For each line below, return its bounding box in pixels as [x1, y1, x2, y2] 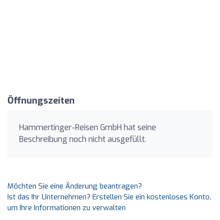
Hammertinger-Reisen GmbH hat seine [19, 122, 156, 133]
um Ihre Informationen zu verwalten [7, 203, 126, 213]
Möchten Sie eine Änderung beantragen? [7, 181, 142, 191]
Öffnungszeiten [7, 95, 75, 107]
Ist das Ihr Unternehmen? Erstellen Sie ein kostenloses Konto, [7, 192, 211, 202]
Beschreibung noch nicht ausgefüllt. [19, 134, 146, 144]
